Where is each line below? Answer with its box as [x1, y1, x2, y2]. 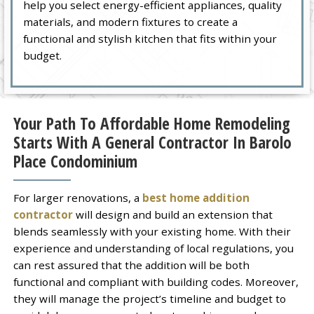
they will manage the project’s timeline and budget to [13, 291, 286, 306]
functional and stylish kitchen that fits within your [23, 32, 278, 46]
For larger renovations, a [13, 190, 142, 205]
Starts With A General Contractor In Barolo [13, 131, 292, 154]
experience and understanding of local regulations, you [13, 240, 294, 255]
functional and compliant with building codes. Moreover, [13, 274, 299, 289]
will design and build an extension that [72, 207, 273, 221]
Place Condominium [13, 150, 137, 173]
